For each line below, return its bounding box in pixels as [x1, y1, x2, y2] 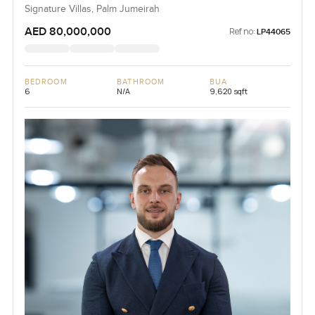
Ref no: [229, 25, 256, 38]
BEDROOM [24, 77, 67, 87]
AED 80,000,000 [24, 25, 111, 39]
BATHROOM [117, 77, 165, 87]
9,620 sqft [209, 86, 247, 97]
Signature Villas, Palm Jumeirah [24, 4, 160, 15]
